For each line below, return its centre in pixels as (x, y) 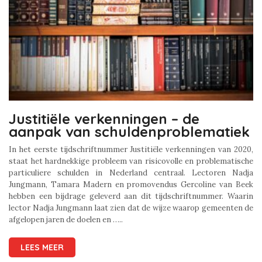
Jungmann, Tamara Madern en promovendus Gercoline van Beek (131, 185)
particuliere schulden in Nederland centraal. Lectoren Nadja (131, 173)
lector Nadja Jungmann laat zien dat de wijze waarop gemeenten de (131, 208)
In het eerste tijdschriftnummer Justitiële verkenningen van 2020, (131, 150)
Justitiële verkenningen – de (104, 119)
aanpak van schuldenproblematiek (129, 132)
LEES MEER (42, 248)
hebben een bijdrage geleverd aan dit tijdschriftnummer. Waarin (131, 196)
